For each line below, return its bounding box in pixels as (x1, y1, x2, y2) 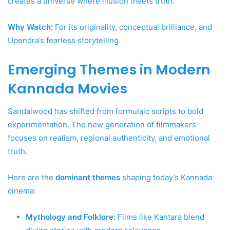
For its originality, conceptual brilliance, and (53, 22, 212, 32)
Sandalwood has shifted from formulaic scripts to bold (8, 106, 203, 117)
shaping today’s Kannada (120, 172, 212, 183)
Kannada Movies (8, 79, 127, 98)
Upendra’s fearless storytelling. (8, 35, 121, 45)
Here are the (8, 172, 55, 183)
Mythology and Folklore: (26, 212, 116, 222)
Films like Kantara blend (116, 212, 204, 222)
